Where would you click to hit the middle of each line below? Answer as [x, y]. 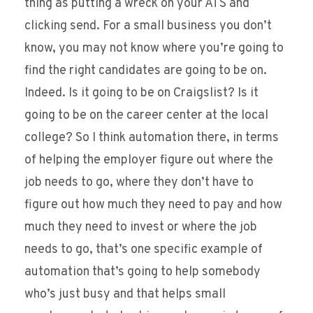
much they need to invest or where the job [141, 228]
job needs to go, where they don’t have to [139, 183]
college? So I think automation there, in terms [152, 138]
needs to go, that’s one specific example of [144, 250]
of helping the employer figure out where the [149, 161]
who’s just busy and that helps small [125, 295]
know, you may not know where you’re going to [154, 49]
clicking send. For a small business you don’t [148, 27]
